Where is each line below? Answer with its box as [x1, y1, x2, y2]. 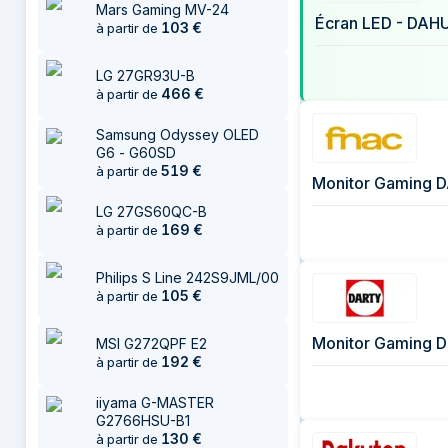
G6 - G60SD [96, 144, 176, 161]
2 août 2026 [27, 30, 107, 49]
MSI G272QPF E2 [96, 335, 207, 352]
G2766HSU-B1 [96, 412, 190, 429]
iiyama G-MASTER [96, 394, 214, 411]
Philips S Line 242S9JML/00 [96, 269, 279, 286]
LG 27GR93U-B [96, 67, 195, 84]
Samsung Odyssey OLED [96, 126, 259, 143]
